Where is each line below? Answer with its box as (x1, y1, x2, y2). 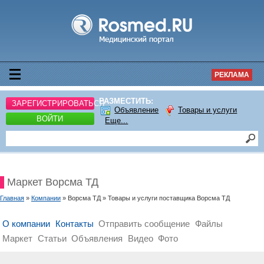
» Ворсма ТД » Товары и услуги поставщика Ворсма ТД (61, 194, 230, 202)
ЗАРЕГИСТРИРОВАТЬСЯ (12, 98, 104, 108)
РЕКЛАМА (214, 71, 249, 79)
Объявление (114, 105, 159, 115)
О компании (2, 219, 51, 229)
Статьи (37, 233, 67, 243)
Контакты (55, 219, 94, 229)
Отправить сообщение (98, 219, 190, 229)
